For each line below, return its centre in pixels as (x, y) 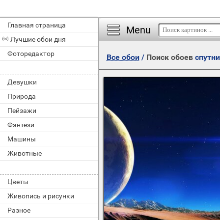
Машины (22, 139)
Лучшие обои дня (38, 39)
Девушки (22, 82)
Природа (22, 96)
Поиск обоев (170, 57)
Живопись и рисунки (41, 196)
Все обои (123, 57)
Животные (25, 153)
